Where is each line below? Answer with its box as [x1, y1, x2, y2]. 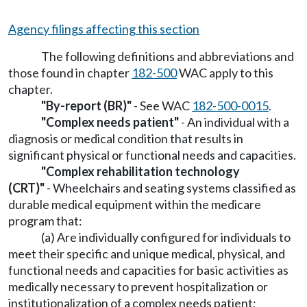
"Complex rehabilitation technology [41, 164, 240, 179]
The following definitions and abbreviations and [41, 49, 294, 64]
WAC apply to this [177, 65, 273, 80]
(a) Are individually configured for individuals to [41, 230, 291, 245]
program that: [8, 213, 82, 228]
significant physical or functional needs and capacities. [8, 147, 296, 162]
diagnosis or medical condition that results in [8, 131, 243, 146]
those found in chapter [8, 65, 132, 80]
